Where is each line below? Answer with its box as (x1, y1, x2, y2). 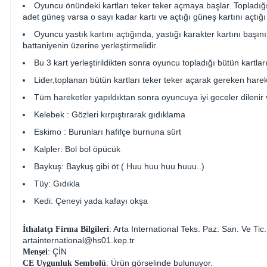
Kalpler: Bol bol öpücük (34, 144, 120, 154)
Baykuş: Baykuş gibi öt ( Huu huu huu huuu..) (34, 161, 204, 171)
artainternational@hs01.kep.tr (23, 235, 135, 245)
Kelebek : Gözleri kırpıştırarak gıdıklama (34, 109, 185, 119)
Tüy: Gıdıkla (34, 178, 80, 188)
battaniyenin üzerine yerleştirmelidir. (23, 40, 158, 50)
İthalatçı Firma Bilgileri (23, 224, 109, 234)
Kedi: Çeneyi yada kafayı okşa (34, 195, 148, 206)
